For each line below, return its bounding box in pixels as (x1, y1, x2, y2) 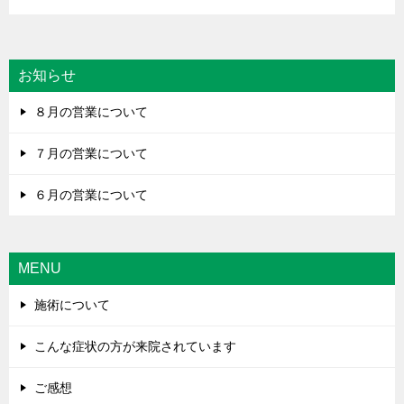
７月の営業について (34, 145, 148, 161)
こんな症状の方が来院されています (34, 338, 236, 353)
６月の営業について (34, 187, 148, 202)
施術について (34, 297, 110, 312)
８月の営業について (34, 104, 148, 119)
